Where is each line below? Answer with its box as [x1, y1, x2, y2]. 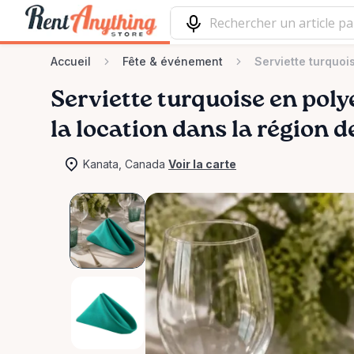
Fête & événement [122, 55, 223, 68]
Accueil [51, 55, 91, 68]
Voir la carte [168, 157, 236, 171]
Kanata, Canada [83, 157, 165, 171]
